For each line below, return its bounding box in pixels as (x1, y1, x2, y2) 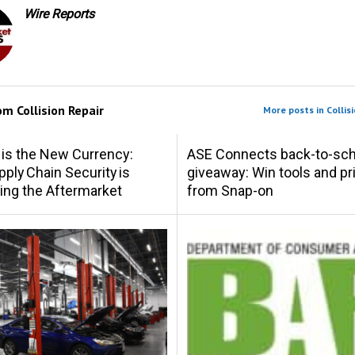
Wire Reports (23, 6, 94, 22)
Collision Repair (16, 102, 104, 119)
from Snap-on (186, 181, 273, 199)
